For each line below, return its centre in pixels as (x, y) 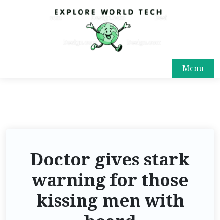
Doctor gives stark (110, 159)
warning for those (110, 180)
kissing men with (110, 201)
